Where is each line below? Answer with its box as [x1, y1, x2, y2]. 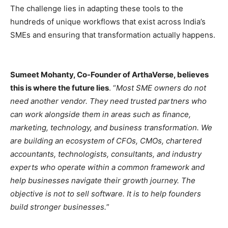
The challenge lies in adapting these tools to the [10, 3, 183, 13]
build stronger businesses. [10, 202, 106, 212]
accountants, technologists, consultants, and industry [10, 149, 202, 159]
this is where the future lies [10, 82, 109, 93]
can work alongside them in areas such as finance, [10, 109, 191, 119]
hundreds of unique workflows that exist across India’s [10, 16, 206, 26]
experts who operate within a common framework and [10, 162, 205, 172]
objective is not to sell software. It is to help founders [10, 188, 201, 198]
